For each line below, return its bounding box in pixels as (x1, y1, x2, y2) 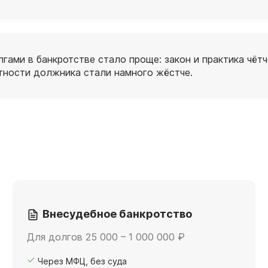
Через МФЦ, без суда (38, 255, 127, 266)
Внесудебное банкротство (42, 207, 192, 220)
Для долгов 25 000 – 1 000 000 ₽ (27, 230, 185, 243)
